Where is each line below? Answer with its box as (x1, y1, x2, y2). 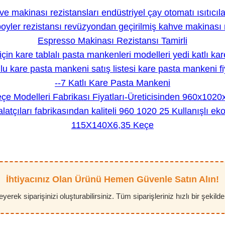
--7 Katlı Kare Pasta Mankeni (55, 78, 170, 88)
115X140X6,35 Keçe (71, 120, 154, 131)
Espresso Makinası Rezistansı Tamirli (38, 36, 187, 46)
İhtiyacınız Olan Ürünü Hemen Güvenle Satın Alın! (6, 174, 219, 185)
